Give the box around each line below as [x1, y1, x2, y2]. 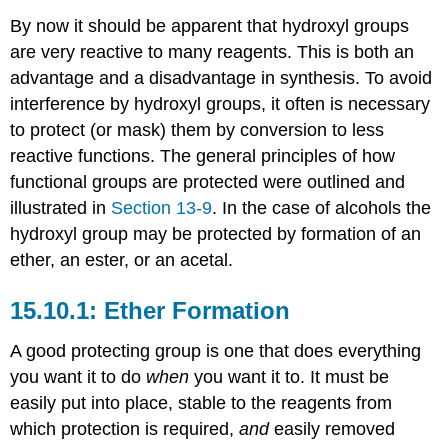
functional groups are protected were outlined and [10, 171, 406, 192]
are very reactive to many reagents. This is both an [10, 41, 415, 62]
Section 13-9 [111, 197, 213, 218]
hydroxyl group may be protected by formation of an [10, 223, 422, 244]
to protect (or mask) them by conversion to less [10, 119, 385, 140]
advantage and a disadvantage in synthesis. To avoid [10, 67, 433, 88]
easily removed [269, 418, 396, 439]
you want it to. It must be [189, 366, 390, 387]
